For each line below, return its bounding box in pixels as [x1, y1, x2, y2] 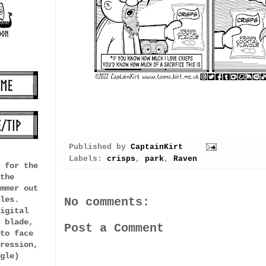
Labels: [69, 154, 107, 163]
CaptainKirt [131, 142, 183, 151]
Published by [69, 142, 131, 151]
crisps [107, 154, 135, 163]
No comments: [64, 195, 150, 209]
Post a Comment [64, 221, 164, 235]
